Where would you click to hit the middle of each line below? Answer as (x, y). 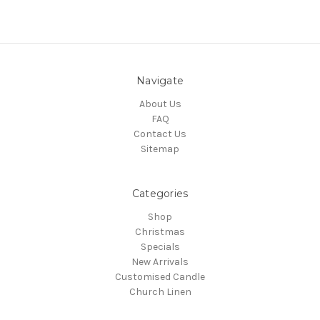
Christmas (160, 231)
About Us (160, 104)
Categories (160, 193)
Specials (160, 246)
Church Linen (160, 291)
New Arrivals (160, 261)
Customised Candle (160, 276)
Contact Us (160, 134)
